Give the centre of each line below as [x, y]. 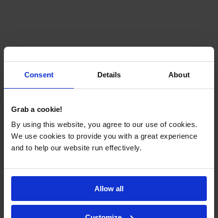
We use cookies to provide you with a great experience [104, 136]
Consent [39, 74]
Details [109, 74]
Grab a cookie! [37, 109]
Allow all [109, 189]
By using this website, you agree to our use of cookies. [104, 124]
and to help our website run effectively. [76, 148]
